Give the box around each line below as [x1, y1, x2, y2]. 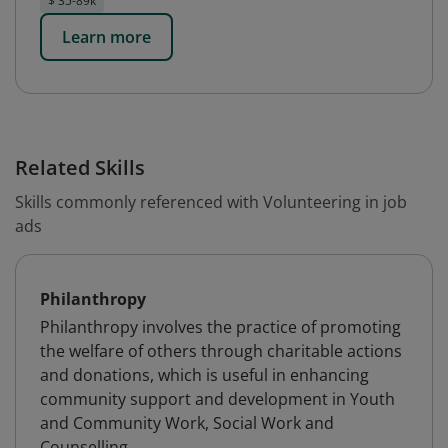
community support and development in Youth [40, 388, 395, 410]
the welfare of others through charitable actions [40, 340, 402, 362]
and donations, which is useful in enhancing [40, 364, 369, 386]
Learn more [62, 26, 151, 48]
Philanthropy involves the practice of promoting [40, 316, 401, 338]
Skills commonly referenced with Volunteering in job [15, 191, 407, 213]
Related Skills [15, 154, 145, 181]
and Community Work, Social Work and [40, 412, 334, 434]
